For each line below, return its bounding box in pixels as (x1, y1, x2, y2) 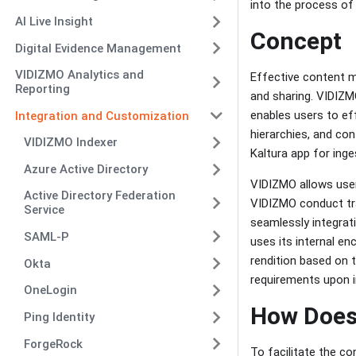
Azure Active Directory (24, 162, 148, 176)
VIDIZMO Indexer (24, 135, 118, 150)
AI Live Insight (14, 14, 93, 29)
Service (24, 203, 64, 218)
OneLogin (24, 283, 77, 298)
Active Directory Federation (24, 188, 176, 203)
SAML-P (24, 229, 69, 244)
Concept (250, 26, 342, 55)
